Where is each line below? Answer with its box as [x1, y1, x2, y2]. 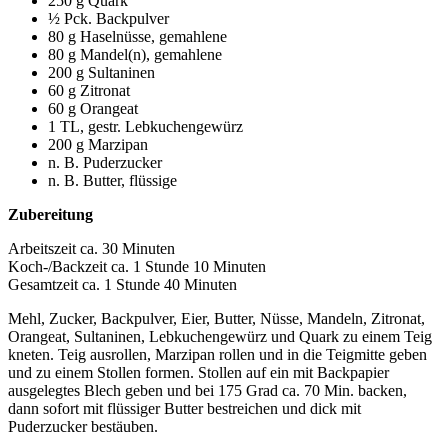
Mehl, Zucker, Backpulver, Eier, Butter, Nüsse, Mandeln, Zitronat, [8, 309, 425, 327]
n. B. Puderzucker [48, 153, 162, 171]
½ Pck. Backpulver [48, 9, 169, 27]
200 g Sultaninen [48, 63, 155, 81]
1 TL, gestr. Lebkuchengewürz [48, 117, 243, 135]
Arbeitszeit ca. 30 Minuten [8, 239, 175, 257]
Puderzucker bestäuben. [8, 417, 158, 435]
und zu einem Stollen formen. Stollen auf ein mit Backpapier [8, 363, 389, 381]
